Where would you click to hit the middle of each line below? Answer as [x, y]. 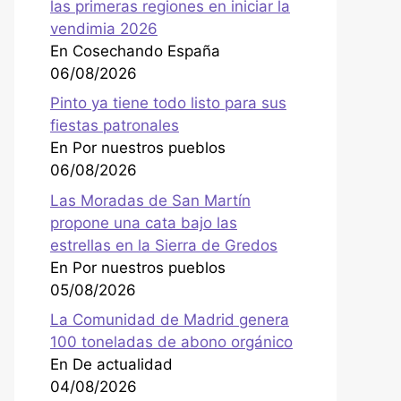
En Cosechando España [135, 51]
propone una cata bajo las [144, 222]
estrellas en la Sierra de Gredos [164, 245]
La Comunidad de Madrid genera [170, 320]
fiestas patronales [115, 126]
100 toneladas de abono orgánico [171, 342]
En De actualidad [111, 365]
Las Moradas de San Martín [150, 200]
